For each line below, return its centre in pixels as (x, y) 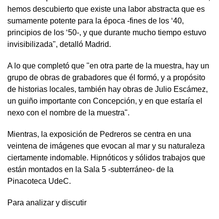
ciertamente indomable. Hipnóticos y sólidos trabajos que (106, 158)
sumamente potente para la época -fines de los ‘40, (96, 21)
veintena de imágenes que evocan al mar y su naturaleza (106, 146)
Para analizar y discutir (47, 203)
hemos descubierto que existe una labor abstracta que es (106, 9)
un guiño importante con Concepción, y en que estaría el (105, 101)
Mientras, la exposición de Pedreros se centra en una (99, 134)
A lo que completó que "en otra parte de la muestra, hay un (108, 66)
